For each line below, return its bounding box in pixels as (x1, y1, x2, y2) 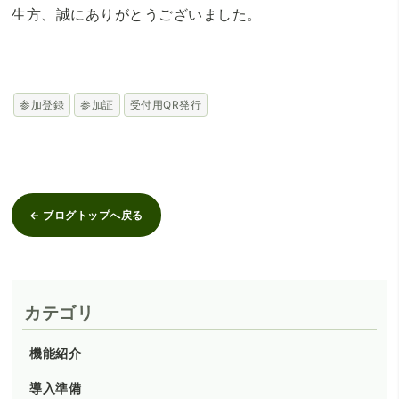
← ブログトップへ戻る (29, 208, 143, 223)
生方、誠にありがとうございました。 (12, 5, 262, 24)
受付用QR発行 (129, 98, 202, 112)
